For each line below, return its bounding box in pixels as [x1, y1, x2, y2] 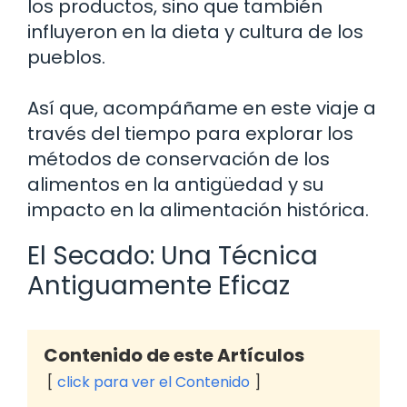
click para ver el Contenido [57, 371, 250, 392]
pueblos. [27, 44, 105, 70]
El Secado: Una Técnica [27, 237, 318, 273]
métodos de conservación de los [27, 145, 330, 172]
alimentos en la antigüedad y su [27, 171, 323, 197]
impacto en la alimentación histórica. [27, 196, 369, 223]
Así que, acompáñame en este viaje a [27, 94, 376, 121]
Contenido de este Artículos [44, 342, 304, 368]
